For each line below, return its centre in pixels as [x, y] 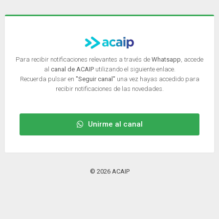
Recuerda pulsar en [48, 79]
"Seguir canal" [95, 79]
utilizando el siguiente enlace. [134, 69]
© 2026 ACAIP [109, 171]
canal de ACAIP [72, 69]
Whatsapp [166, 59]
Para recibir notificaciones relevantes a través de [84, 59]
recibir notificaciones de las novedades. [109, 88]
